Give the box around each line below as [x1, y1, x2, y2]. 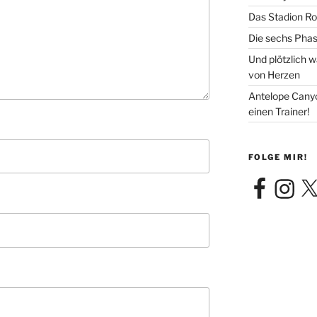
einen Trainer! [248, 105, 309, 117]
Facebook [247, 176, 292, 188]
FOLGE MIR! [248, 152, 308, 162]
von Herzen [248, 68, 300, 81]
